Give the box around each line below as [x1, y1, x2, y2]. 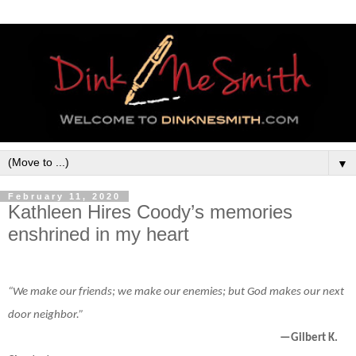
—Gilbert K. [280, 331, 338, 344]
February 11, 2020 [8, 191, 121, 201]
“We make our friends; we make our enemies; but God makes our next [8, 285, 344, 298]
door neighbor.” [8, 308, 83, 321]
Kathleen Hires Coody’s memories [8, 200, 292, 222]
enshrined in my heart [8, 222, 189, 245]
